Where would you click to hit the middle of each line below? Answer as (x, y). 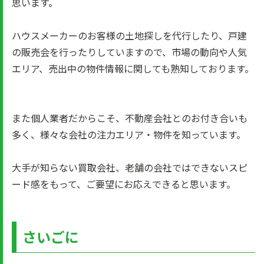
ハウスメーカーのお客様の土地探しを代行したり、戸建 (129, 35)
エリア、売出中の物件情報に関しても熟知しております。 (133, 68)
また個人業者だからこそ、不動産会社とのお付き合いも (130, 118)
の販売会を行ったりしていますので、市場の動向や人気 (129, 52)
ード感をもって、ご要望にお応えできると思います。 (124, 184)
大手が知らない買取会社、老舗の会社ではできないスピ (130, 167)
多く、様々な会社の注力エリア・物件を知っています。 (129, 134)
